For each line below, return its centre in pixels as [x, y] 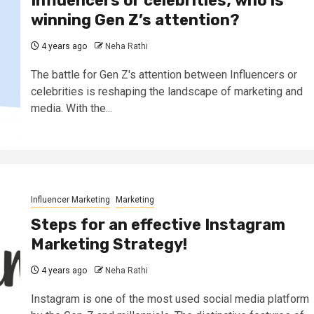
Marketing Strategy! [109, 244]
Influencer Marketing [70, 199]
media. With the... [71, 108]
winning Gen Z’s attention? [135, 20]
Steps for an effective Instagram [158, 224]
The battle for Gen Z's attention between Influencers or [164, 74]
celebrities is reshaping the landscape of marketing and [166, 91]
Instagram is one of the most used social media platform [170, 299]
